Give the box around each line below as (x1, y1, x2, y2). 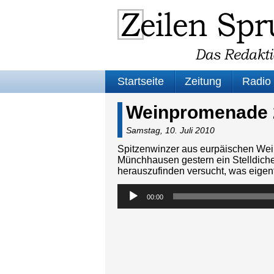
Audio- (117, 183, 146, 194)
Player (117, 194, 145, 205)
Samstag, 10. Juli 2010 (126, 125, 215, 135)
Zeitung (185, 75, 221, 87)
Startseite (117, 75, 164, 87)
